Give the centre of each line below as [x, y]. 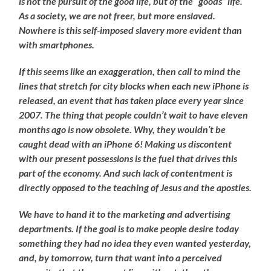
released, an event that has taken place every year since [132, 100]
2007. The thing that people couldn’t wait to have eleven [134, 114]
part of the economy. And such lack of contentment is [126, 172]
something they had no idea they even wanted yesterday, [135, 243]
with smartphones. [57, 44]
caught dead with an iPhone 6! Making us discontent [126, 143]
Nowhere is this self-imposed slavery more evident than [131, 30]
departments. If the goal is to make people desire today [129, 228]
